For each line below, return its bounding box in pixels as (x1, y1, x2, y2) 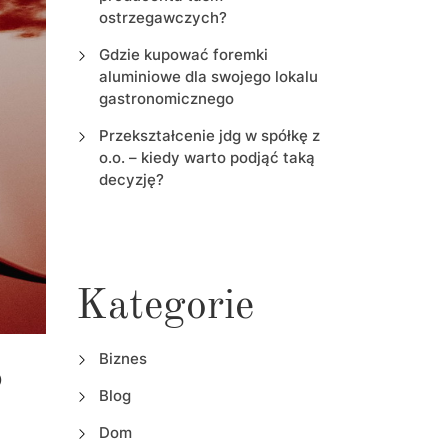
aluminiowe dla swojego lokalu (98, 67, 318, 87)
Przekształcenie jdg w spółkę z (98, 126, 320, 146)
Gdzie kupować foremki (98, 45, 268, 65)
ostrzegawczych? (98, 8, 227, 28)
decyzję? (98, 170, 164, 190)
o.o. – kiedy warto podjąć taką (98, 148, 315, 168)
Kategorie (76, 286, 254, 329)
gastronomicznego (98, 89, 234, 109)
